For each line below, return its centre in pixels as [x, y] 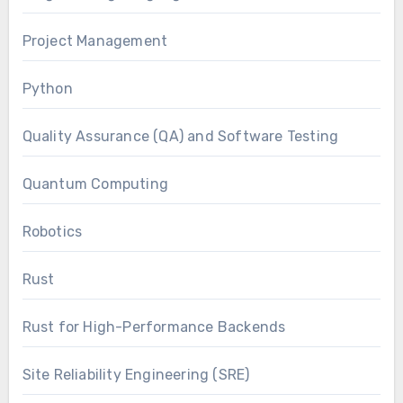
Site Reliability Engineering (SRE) [136, 375]
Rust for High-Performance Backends [154, 327]
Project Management [95, 41]
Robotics [52, 232]
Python [47, 89]
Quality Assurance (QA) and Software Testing [180, 137]
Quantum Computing [95, 184]
